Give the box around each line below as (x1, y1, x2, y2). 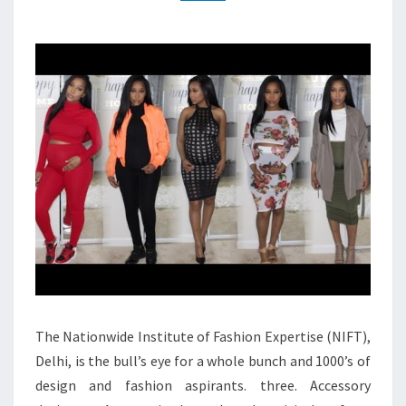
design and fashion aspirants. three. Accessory (35, 375, 371, 394)
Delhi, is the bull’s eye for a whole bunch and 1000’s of (35, 351, 371, 370)
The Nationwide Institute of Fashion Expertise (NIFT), (35, 326, 371, 345)
